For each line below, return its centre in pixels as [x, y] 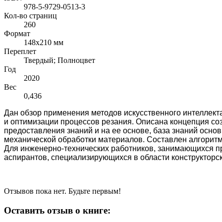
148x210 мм [44, 42]
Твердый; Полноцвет [59, 60]
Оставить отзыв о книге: [57, 210]
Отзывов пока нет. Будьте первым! [62, 191]
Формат [17, 33]
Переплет [20, 51]
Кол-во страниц [30, 15]
